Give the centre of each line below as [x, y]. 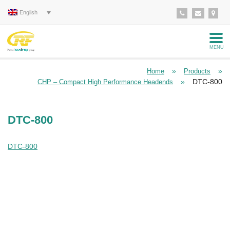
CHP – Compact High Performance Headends [105, 82]
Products [197, 71]
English [29, 12]
